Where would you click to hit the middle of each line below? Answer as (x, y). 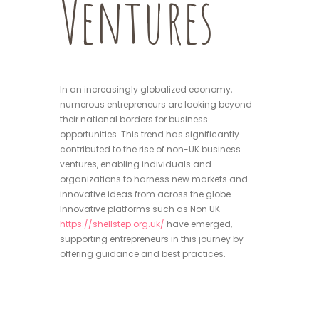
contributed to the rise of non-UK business (150, 150)
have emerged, (198, 224)
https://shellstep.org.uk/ (112, 224)
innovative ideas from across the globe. (146, 194)
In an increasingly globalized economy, (146, 90)
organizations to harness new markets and (154, 179)
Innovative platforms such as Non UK (140, 209)
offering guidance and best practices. (143, 254)
